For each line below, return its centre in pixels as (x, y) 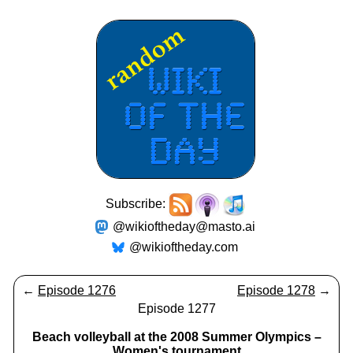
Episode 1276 (77, 290)
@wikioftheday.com (184, 247)
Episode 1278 (276, 290)
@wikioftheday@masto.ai (184, 227)
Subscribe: (137, 204)
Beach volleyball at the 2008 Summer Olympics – (176, 337)
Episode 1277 (176, 308)
